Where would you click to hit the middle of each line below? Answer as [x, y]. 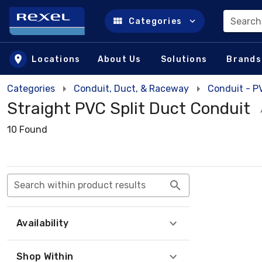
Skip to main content [69, 32]
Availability [43, 223]
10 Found [27, 130]
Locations [56, 59]
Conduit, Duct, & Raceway [131, 89]
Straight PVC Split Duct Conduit [129, 108]
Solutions [184, 59]
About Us [119, 59]
